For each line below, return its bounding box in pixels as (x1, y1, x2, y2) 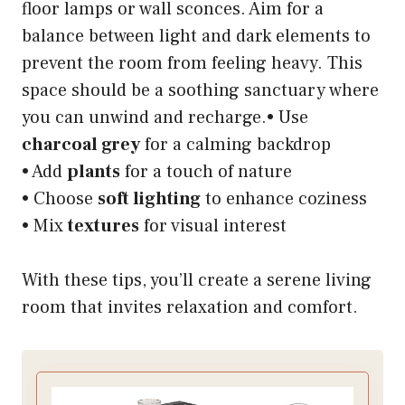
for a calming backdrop (140, 133, 331, 157)
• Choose (22, 187, 98, 212)
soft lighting (98, 187, 201, 212)
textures (68, 214, 139, 239)
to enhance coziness (201, 187, 367, 212)
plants (67, 160, 120, 184)
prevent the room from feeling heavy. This (22, 52, 363, 76)
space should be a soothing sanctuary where (22, 79, 379, 103)
